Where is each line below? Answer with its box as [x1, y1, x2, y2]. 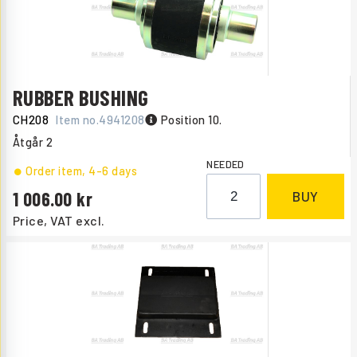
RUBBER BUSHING [13, 84, 149, 110]
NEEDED [206, 158, 245, 171]
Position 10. [160, 112, 222, 127]
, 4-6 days [82, 164, 138, 178]
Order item [25, 164, 83, 178]
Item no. [55, 112, 100, 127]
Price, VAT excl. [13, 213, 105, 229]
